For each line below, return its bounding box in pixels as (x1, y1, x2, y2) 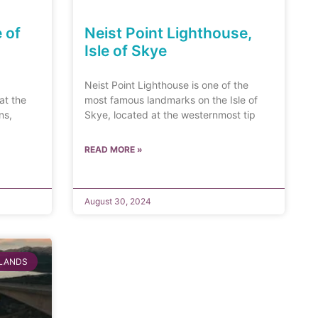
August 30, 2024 (84, 196, 152, 207)
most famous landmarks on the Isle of (84, 94, 258, 106)
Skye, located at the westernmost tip (84, 109, 256, 121)
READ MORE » (84, 144, 143, 155)
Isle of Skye (84, 42, 168, 60)
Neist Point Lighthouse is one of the (84, 79, 249, 92)
